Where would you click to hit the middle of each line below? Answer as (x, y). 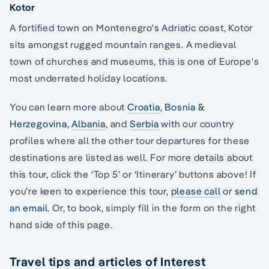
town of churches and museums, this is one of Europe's (134, 61)
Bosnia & (185, 107)
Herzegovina (38, 123)
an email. (30, 207)
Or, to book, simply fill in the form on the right (153, 207)
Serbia (144, 123)
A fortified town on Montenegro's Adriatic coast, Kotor (131, 27)
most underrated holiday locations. (89, 78)
